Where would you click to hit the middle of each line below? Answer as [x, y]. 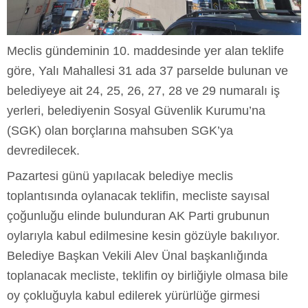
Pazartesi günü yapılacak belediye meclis [120, 176]
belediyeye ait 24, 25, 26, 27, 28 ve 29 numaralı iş [143, 90]
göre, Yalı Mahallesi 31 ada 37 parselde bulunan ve [147, 70]
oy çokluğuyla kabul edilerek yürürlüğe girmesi [133, 295]
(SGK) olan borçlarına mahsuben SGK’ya [120, 130]
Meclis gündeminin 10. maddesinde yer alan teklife [145, 51]
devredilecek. [43, 150]
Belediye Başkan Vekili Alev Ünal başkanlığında [137, 255]
